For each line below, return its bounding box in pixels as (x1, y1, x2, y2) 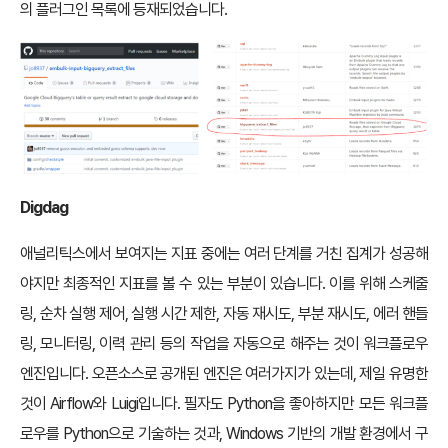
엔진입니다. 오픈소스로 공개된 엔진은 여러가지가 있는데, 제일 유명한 (20, 363, 428, 383)
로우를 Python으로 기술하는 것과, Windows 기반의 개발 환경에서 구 (20, 423, 428, 443)
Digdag (20, 197, 68, 217)
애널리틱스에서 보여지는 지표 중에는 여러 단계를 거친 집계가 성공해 (20, 243, 428, 263)
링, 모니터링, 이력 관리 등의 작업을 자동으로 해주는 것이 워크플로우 (20, 333, 428, 353)
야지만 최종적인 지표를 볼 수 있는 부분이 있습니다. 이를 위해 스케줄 (20, 273, 428, 293)
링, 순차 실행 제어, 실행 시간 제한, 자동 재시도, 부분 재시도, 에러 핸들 (20, 303, 428, 323)
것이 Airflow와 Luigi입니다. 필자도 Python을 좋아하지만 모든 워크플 (20, 393, 428, 413)
